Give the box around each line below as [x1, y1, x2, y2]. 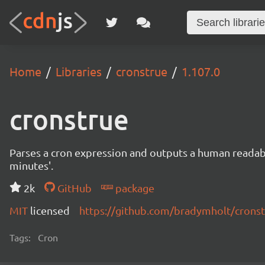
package [112, 182, 154, 194]
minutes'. [9, 159, 53, 172]
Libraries [56, 64, 102, 79]
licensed [30, 204, 70, 216]
